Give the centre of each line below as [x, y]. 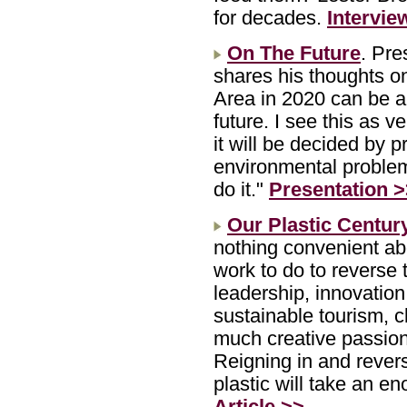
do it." [241, 189]
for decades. [270, 18]
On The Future [294, 53]
